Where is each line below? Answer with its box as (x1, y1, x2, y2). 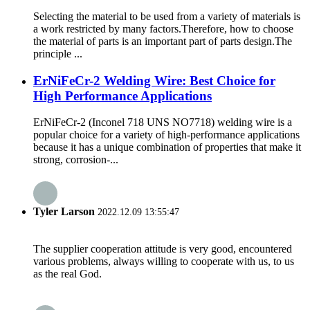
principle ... (33, 47, 82, 60)
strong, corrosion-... (33, 154, 118, 166)
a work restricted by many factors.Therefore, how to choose (33, 22, 293, 35)
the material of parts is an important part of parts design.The (33, 35, 292, 47)
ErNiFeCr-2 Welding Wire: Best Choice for (33, 73, 275, 88)
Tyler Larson (33, 205, 95, 217)
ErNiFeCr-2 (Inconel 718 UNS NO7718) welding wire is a (33, 116, 292, 129)
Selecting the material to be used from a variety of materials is (33, 10, 300, 22)
